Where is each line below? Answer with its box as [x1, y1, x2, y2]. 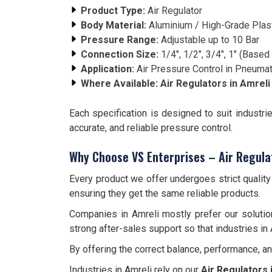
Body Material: [81, 19, 146, 31]
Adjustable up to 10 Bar [158, 34, 259, 46]
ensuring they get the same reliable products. [69, 188, 260, 199]
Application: [81, 63, 134, 75]
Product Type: [81, 5, 145, 16]
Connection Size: [81, 49, 158, 60]
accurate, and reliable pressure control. [69, 122, 233, 134]
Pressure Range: [81, 34, 158, 46]
